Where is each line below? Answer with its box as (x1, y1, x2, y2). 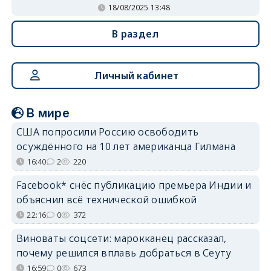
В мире (27, 105, 70, 120)
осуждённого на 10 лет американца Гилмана (16, 139, 235, 153)
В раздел (112, 27, 159, 41)
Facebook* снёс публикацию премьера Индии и (16, 178, 252, 192)
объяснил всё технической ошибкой (16, 192, 197, 206)
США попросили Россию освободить (16, 125, 199, 139)
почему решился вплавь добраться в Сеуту (16, 246, 232, 260)
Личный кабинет (94, 68, 179, 82)
